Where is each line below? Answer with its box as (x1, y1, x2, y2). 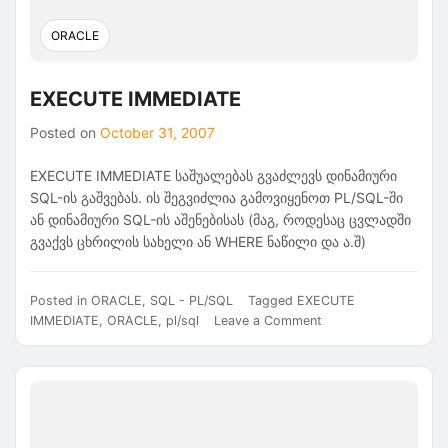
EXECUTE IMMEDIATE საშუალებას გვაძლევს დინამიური (30, 166, 397, 184)
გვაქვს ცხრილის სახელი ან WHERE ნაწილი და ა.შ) (30, 232, 366, 250)
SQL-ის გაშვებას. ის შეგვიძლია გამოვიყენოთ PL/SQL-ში (30, 188, 403, 206)
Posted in (30, 293, 91, 309)
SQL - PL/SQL (150, 293, 233, 309)
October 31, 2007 (100, 123, 215, 141)
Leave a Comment (214, 313, 322, 329)
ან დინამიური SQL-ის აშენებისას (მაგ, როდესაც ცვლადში (30, 210, 411, 228)
